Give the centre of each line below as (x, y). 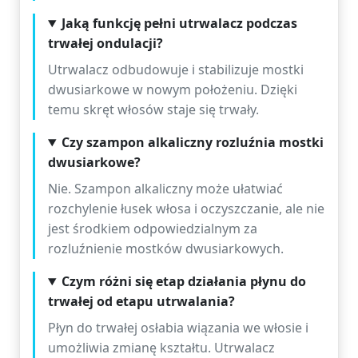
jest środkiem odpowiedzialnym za (153, 229)
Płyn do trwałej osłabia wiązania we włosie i (178, 328)
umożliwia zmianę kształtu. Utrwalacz (161, 348)
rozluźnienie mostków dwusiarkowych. (166, 249)
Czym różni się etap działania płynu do (183, 281)
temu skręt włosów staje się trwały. (153, 109)
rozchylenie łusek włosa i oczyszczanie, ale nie (186, 209)
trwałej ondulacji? (105, 43)
